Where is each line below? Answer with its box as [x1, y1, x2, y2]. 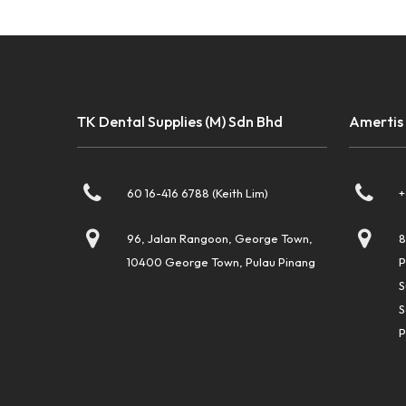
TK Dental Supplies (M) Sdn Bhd [77, 112, 284, 131]
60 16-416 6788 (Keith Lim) [127, 186, 269, 201]
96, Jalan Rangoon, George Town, [127, 231, 314, 246]
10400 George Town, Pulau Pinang [127, 255, 316, 270]
